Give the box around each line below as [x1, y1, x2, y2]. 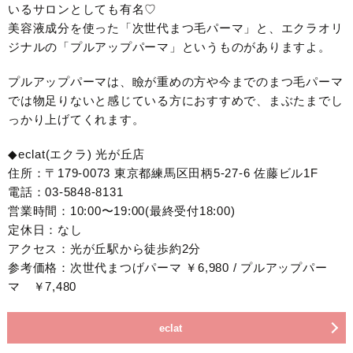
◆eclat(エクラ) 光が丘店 [8, 147, 145, 162]
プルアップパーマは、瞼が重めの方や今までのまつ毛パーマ [8, 75, 344, 89]
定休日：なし [8, 223, 83, 237]
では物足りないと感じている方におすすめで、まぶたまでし [8, 94, 344, 108]
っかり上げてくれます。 [8, 113, 145, 127]
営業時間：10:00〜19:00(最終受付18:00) [8, 204, 239, 218]
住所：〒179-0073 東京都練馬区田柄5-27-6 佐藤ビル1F [8, 166, 318, 180]
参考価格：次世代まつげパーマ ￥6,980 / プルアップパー [8, 261, 328, 275]
